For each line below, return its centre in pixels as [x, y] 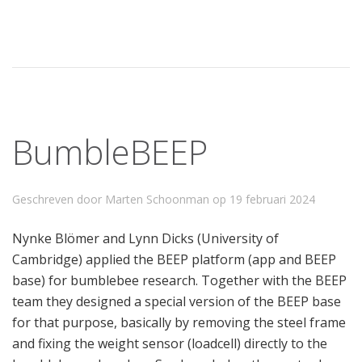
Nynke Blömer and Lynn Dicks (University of [145, 239]
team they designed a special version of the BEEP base [177, 302]
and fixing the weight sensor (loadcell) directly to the [170, 344]
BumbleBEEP [110, 152]
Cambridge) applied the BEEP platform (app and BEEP [174, 260]
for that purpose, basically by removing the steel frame [179, 323]
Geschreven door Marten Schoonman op [121, 200]
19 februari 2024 [272, 200]
